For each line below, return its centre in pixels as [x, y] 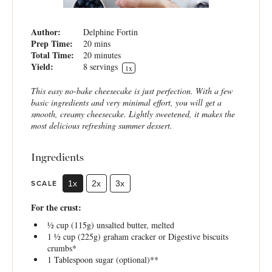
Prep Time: [52, 43]
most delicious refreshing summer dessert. [102, 125]
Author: [46, 32]
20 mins [97, 43]
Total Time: [53, 55]
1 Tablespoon [70, 260]
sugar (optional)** [125, 260]
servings [104, 66]
